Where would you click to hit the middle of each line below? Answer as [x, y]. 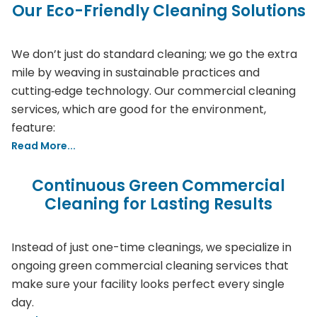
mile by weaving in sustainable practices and [136, 73]
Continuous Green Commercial [158, 186]
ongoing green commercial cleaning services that [150, 266]
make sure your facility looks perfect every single [148, 284]
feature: [33, 128]
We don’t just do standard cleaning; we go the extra [154, 54]
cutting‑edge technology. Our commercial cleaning [154, 91]
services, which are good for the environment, [139, 109]
